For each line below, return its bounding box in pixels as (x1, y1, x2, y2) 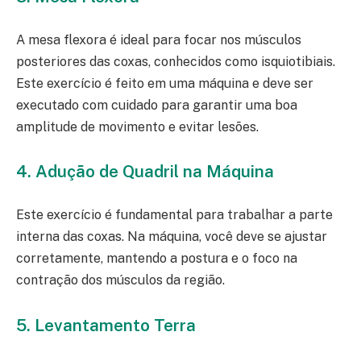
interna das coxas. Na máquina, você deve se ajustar (16, 229, 327, 245)
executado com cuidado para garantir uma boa (16, 97, 297, 113)
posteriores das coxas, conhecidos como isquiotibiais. (16, 53, 335, 69)
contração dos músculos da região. (16, 272, 225, 288)
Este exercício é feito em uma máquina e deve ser (16, 75, 313, 91)
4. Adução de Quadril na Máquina (16, 161, 274, 182)
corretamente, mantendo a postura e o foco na (16, 251, 297, 267)
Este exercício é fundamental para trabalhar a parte (16, 207, 333, 223)
